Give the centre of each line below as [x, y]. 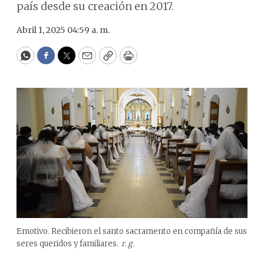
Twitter [85, 61]
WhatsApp [52, 61]
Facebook [70, 61]
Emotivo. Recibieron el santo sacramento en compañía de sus [132, 231]
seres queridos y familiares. [67, 243]
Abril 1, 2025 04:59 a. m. [63, 30]
